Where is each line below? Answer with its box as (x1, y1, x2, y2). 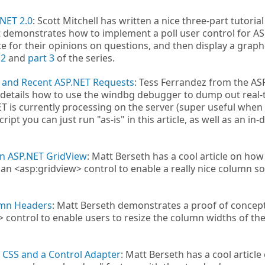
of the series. (54, 51, 115, 64)
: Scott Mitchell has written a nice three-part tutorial (33, 14, 264, 27)
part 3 (28, 51, 54, 64)
